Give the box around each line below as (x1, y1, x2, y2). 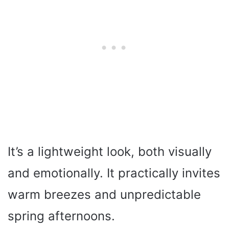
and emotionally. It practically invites (8, 166, 220, 181)
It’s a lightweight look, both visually (8, 144, 212, 159)
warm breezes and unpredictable (8, 187, 201, 202)
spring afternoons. (8, 209, 115, 224)
